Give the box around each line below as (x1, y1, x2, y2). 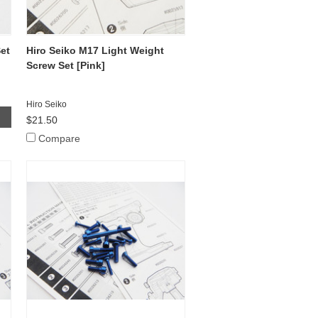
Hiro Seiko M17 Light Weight (26, 44, 165, 56)
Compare (38, 132, 81, 144)
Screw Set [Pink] (26, 59, 106, 71)
